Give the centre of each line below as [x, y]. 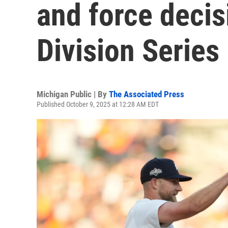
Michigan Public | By [73, 94]
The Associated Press [147, 94]
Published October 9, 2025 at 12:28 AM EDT [98, 104]
